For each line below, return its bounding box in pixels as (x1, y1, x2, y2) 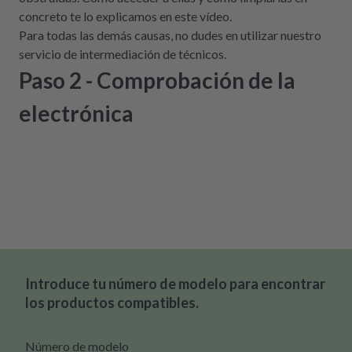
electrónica (19, 100, 134, 127)
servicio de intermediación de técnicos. (19, 46, 226, 62)
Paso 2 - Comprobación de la (19, 67, 295, 94)
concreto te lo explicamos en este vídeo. (19, 9, 232, 24)
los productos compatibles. (25, 294, 199, 312)
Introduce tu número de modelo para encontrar (25, 275, 325, 293)
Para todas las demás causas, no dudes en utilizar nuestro (19, 27, 321, 43)
